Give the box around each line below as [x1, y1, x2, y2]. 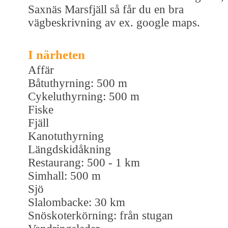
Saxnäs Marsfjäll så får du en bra [28, 3, 184, 16]
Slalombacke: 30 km [28, 195, 125, 209]
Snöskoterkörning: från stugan [28, 209, 173, 222]
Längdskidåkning [28, 142, 111, 156]
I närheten [28, 47, 85, 62]
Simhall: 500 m [28, 169, 101, 182]
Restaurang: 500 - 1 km [28, 156, 140, 169]
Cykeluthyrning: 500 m [28, 90, 139, 103]
